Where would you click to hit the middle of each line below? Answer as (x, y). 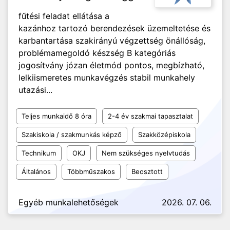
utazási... (35, 90)
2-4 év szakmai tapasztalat (150, 116)
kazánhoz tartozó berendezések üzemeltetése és (114, 28)
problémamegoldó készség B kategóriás (97, 53)
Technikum (39, 153)
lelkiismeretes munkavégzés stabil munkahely (107, 78)
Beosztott (147, 171)
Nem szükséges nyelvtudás (146, 153)
